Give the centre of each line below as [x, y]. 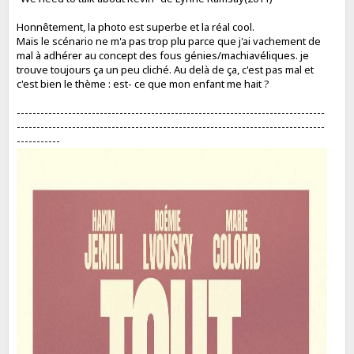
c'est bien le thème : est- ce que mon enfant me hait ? [143, 83]
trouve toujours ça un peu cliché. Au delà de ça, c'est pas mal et [166, 69]
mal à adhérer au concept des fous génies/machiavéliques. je [163, 55]
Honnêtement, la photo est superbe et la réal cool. [136, 26]
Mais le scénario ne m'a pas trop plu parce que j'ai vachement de [169, 41]
